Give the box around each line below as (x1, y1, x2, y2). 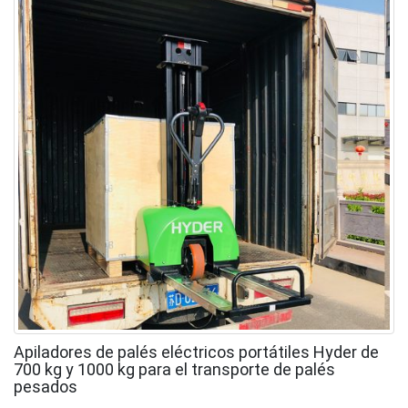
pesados (14, 377, 77, 396)
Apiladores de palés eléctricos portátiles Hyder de (14, 342, 379, 362)
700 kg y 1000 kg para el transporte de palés (14, 360, 335, 379)
